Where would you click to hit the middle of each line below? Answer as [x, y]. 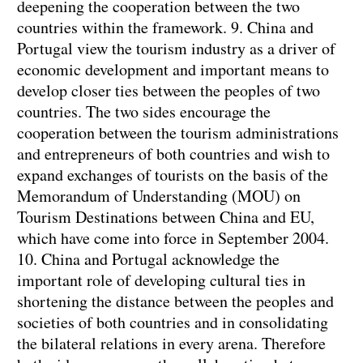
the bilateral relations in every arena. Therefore [171, 344]
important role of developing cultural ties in [161, 280]
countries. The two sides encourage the [144, 112]
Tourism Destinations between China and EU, [166, 217]
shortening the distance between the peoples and [175, 301]
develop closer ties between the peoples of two [169, 91]
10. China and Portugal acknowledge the [148, 259]
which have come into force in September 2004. [173, 238]
